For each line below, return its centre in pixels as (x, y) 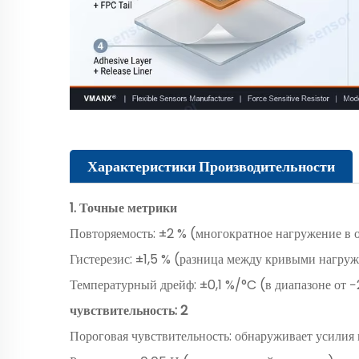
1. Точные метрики (123, 208)
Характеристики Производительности (211, 166)
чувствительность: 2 (129, 310)
